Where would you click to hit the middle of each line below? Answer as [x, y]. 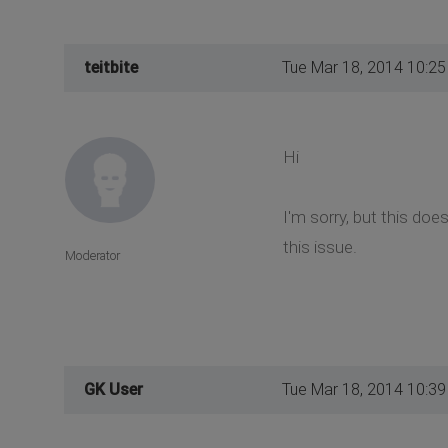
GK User [113, 389]
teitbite [111, 67]
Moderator [92, 255]
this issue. [319, 246]
